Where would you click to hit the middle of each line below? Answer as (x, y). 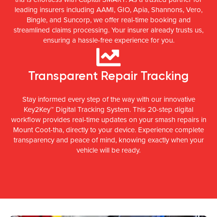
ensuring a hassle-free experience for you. (108, 40)
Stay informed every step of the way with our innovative (108, 99)
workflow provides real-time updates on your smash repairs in (108, 119)
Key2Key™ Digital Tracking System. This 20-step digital (108, 109)
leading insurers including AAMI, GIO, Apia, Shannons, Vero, (108, 9)
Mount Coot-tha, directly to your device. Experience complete (108, 130)
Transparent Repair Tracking (108, 76)
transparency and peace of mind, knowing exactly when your (108, 140)
